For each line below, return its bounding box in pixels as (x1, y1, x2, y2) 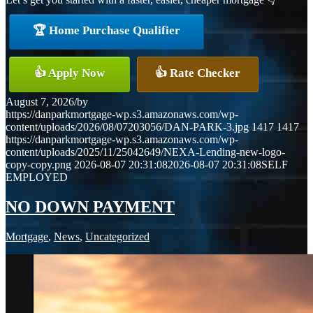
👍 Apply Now (34, 66, 105, 80)
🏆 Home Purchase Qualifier (33, 23, 180, 37)
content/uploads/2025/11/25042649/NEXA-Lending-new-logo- (6, 145, 285, 158)
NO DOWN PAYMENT (6, 197, 175, 216)
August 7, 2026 (6, 95, 74, 108)
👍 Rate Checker (155, 66, 240, 80)
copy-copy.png (6, 158, 71, 170)
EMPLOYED (6, 170, 68, 183)
